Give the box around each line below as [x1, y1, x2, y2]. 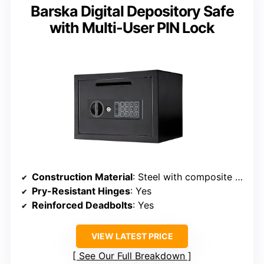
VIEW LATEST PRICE [91, 230, 173, 241]
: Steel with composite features [133, 170, 235, 183]
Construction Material [32, 170, 133, 183]
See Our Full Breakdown [79, 249, 185, 262]
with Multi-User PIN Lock [49, 18, 214, 37]
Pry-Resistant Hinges [32, 184, 130, 197]
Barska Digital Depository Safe [30, 2, 234, 20]
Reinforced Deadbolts [32, 199, 133, 211]
